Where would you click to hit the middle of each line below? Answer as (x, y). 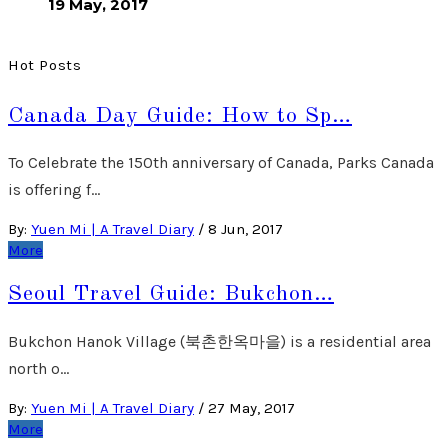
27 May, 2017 (251, 407)
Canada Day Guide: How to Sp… (180, 115)
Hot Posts (45, 64)
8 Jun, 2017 (245, 229)
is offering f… (54, 189)
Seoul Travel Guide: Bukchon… (171, 294)
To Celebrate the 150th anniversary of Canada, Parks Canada (221, 162)
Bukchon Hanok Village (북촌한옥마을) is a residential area (219, 341)
